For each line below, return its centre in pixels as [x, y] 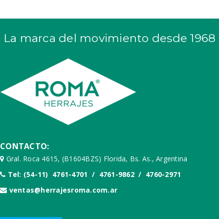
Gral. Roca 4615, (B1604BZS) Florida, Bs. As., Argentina [96, 158]
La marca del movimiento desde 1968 [109, 38]
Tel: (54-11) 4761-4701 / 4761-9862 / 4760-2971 [94, 174]
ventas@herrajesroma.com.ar [63, 190]
